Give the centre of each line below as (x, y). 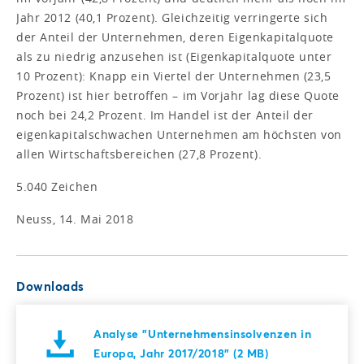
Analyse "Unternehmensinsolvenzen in (203, 333)
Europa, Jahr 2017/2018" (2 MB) (181, 353)
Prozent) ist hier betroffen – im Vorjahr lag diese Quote (178, 95)
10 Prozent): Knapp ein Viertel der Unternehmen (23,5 (174, 76)
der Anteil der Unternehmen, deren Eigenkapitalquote (175, 37)
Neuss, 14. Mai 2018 (75, 219)
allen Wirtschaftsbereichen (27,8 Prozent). (139, 154)
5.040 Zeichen (57, 186)
